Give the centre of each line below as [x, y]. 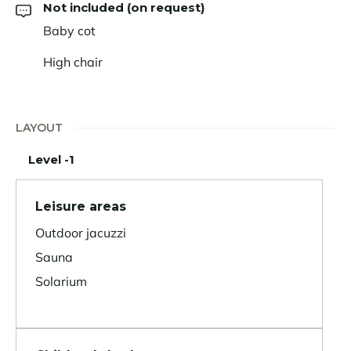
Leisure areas [81, 206]
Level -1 [51, 159]
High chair [73, 62]
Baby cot [69, 30]
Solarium [61, 281]
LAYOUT [39, 127]
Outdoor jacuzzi [81, 232]
